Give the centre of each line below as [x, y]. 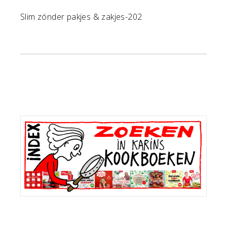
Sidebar [47, 139]
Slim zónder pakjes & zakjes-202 [81, 17]
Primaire [52, 116]
